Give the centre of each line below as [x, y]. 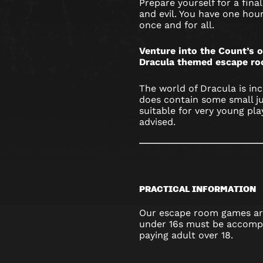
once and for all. [177, 25]
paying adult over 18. [186, 235]
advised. [157, 122]
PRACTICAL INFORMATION [198, 188]
